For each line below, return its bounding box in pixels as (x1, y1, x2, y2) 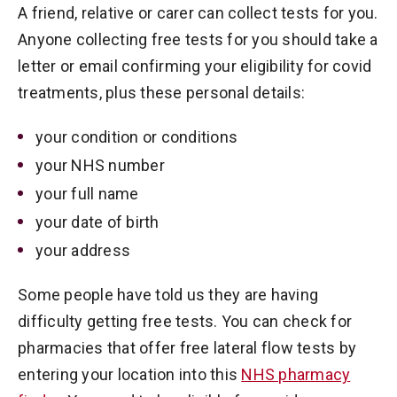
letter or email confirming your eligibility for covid (18, 57, 372, 75)
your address (35, 241, 130, 260)
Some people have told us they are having (18, 285, 318, 304)
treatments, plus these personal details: (18, 83, 305, 102)
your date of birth (35, 213, 160, 231)
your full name (35, 184, 139, 203)
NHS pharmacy (241, 365, 351, 384)
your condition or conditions (35, 128, 237, 146)
